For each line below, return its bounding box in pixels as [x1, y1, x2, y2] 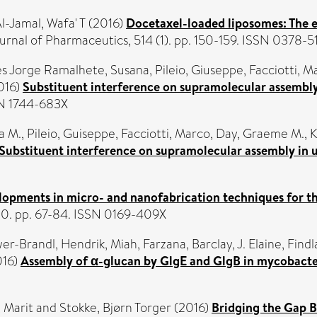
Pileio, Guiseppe [27, 124, 115, 143]
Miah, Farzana [110, 234, 186, 253]
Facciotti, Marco [121, 124, 210, 143]
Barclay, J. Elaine [192, 234, 282, 253]
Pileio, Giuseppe [155, 60, 243, 79]
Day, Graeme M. [216, 124, 304, 143]
